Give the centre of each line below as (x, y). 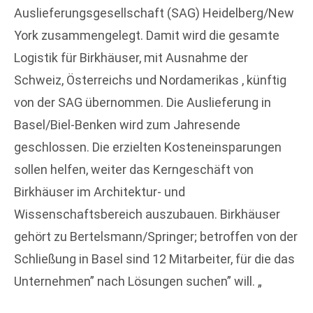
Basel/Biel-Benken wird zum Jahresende (127, 125)
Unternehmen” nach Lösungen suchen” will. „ (138, 281)
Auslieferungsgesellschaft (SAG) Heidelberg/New (154, 13)
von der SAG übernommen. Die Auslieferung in (143, 102)
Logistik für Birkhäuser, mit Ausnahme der (131, 58)
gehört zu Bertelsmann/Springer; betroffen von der (156, 236)
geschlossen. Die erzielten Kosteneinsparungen (148, 147)
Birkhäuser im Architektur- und (100, 192)
